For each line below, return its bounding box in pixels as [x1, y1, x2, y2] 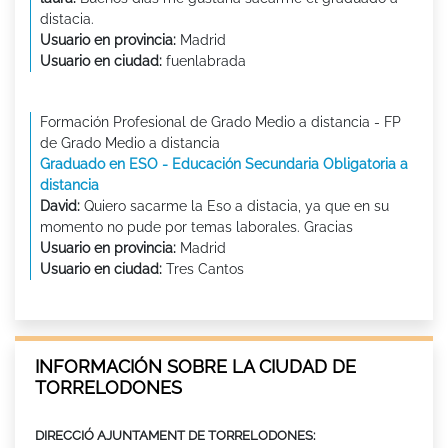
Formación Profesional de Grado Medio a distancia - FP [40, 114, 401, 131]
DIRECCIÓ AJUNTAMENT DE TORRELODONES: [35, 428, 315, 444]
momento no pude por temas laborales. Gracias [40, 219, 353, 236]
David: [40, 198, 80, 215]
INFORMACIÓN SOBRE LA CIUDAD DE [35, 356, 356, 378]
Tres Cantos [162, 261, 244, 278]
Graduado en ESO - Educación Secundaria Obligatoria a [40, 156, 408, 173]
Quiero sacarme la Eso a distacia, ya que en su [80, 198, 389, 215]
